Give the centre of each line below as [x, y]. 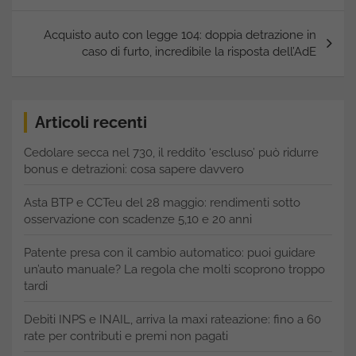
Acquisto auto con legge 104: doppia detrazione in [180, 35]
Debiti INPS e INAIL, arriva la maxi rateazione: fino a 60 [172, 319]
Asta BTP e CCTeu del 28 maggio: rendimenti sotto [162, 202]
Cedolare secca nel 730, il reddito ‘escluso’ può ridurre [171, 152]
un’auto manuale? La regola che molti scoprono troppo [174, 269]
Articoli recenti [91, 122]
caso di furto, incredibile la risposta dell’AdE [199, 51]
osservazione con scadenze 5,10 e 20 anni [138, 219]
